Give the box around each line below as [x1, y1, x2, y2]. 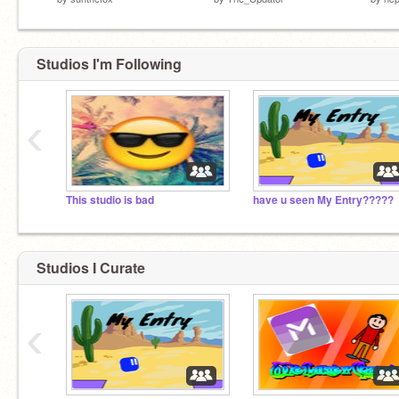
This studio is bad [66, 192, 154, 208]
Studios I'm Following [37, 53, 182, 74]
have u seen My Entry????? [253, 192, 394, 208]
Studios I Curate [37, 256, 145, 278]
